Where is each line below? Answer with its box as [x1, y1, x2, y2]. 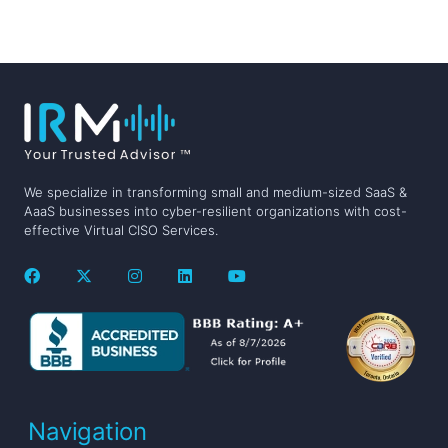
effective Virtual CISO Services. [24, 222, 218, 239]
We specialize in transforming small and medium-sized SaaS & [24, 184, 407, 201]
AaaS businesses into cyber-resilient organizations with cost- [24, 203, 407, 220]
